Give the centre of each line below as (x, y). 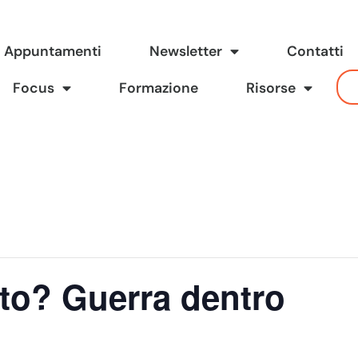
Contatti (316, 52)
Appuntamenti (53, 52)
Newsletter (186, 52)
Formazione (159, 88)
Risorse (271, 88)
